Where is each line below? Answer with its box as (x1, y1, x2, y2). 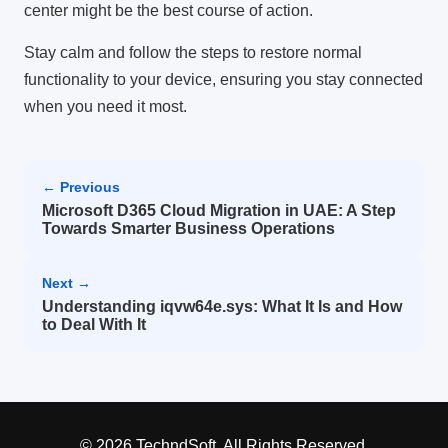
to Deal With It (42, 316, 146, 334)
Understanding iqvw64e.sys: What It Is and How (42, 298, 402, 316)
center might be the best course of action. (24, 2, 313, 20)
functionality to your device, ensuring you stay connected (24, 71, 423, 89)
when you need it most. (24, 98, 187, 116)
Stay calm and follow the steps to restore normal (24, 44, 362, 62)
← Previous (42, 179, 120, 196)
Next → (42, 275, 91, 292)
